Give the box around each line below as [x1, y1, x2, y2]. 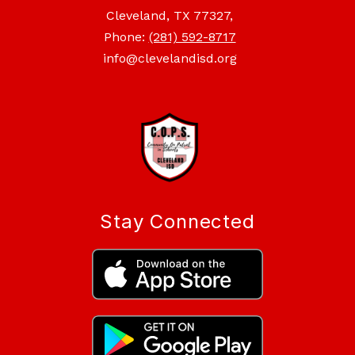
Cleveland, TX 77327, [106, 8, 233, 24]
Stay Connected [100, 209, 255, 233]
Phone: [103, 29, 149, 45]
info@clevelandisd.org [102, 51, 237, 67]
